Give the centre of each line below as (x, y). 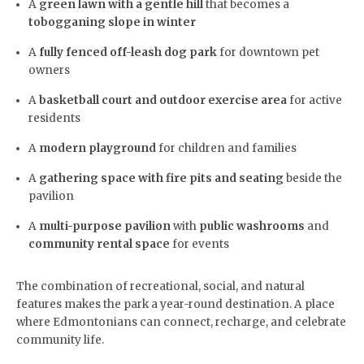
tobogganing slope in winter (112, 22)
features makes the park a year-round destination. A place (175, 304)
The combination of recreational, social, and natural (160, 286)
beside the (313, 178)
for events (199, 244)
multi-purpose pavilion (105, 226)
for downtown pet (268, 52)
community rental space (99, 244)
